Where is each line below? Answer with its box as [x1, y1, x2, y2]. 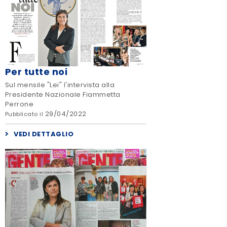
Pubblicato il [5, 110, 45, 119]
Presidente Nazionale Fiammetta [5, 90, 121, 100]
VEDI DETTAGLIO [14, 129, 74, 139]
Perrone [5, 99, 34, 109]
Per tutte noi [5, 65, 68, 78]
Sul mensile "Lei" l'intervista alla [5, 80, 115, 90]
